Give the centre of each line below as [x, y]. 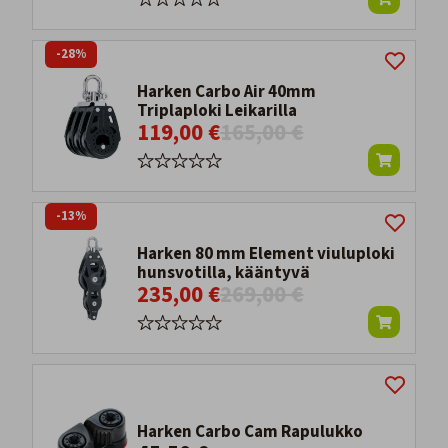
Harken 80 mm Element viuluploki [266, 254]
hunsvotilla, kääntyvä [224, 273]
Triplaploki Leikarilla [217, 111]
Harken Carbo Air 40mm [227, 92]
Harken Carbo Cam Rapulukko [250, 432]
